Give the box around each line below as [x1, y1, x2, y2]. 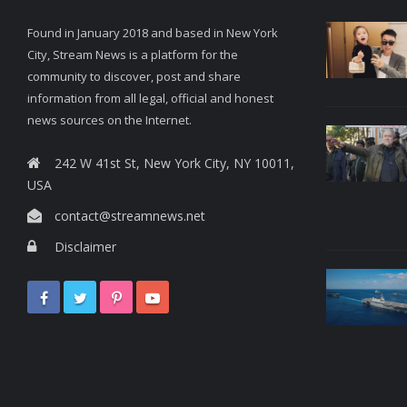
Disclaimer [55, 237, 116, 255]
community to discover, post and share [27, 67, 241, 84]
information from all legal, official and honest [27, 89, 273, 106]
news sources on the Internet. [27, 111, 192, 128]
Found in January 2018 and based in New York [27, 24, 278, 41]
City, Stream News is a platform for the [27, 45, 238, 63]
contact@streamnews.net [55, 206, 205, 224]
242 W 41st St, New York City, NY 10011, [55, 154, 294, 172]
